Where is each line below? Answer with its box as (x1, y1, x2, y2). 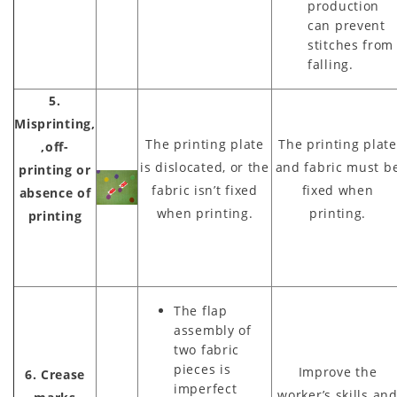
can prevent (307, 17, 385, 35)
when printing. (156, 205, 253, 222)
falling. (307, 56, 354, 74)
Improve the (298, 363, 378, 381)
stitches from (307, 36, 394, 54)
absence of (19, 184, 91, 202)
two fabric (174, 341, 239, 359)
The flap (174, 302, 228, 320)
